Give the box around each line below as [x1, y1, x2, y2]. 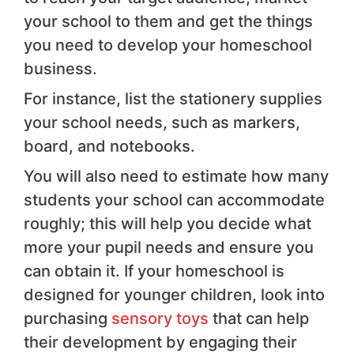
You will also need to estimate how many [24, 166, 329, 186]
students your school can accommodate [24, 190, 325, 209]
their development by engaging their [24, 332, 297, 352]
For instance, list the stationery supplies [24, 88, 322, 108]
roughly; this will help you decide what [24, 213, 311, 233]
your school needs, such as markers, [24, 112, 300, 132]
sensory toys [111, 308, 209, 328]
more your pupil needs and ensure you [24, 237, 314, 257]
